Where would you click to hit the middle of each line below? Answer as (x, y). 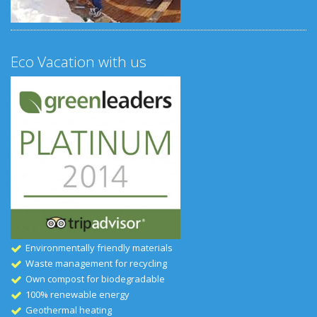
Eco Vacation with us (79, 61)
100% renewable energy (77, 294)
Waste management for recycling (96, 263)
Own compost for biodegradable (96, 278)
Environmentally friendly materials (99, 247)
